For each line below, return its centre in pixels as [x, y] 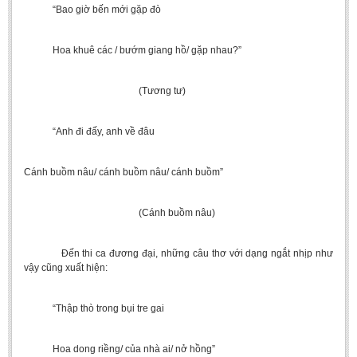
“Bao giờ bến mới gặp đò [97, 10]
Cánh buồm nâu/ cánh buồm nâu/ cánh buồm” [124, 172]
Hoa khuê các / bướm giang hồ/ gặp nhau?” [133, 50]
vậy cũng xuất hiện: [66, 268]
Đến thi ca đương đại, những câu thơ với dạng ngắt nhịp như [178, 253]
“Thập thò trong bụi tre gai [94, 308]
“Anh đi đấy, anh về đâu [89, 131]
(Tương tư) [105, 91]
